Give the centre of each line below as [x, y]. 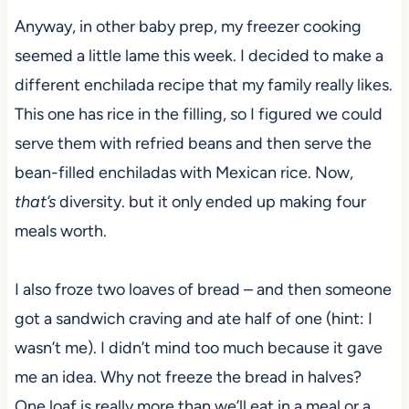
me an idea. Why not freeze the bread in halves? [188, 377]
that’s [35, 201]
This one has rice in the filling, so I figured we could [198, 114]
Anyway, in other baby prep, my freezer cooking [188, 26]
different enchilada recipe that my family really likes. [203, 84]
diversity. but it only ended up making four [210, 201]
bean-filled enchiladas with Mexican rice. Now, [184, 172]
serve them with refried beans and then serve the [193, 143]
